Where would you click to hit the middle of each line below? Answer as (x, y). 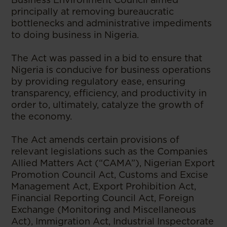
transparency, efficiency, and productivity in (109, 93)
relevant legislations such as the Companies (110, 151)
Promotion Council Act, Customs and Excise (110, 174)
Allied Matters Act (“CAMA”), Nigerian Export (113, 163)
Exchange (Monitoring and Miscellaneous (104, 209)
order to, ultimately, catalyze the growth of (108, 104)
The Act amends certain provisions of (96, 139)
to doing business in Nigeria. (75, 34)
